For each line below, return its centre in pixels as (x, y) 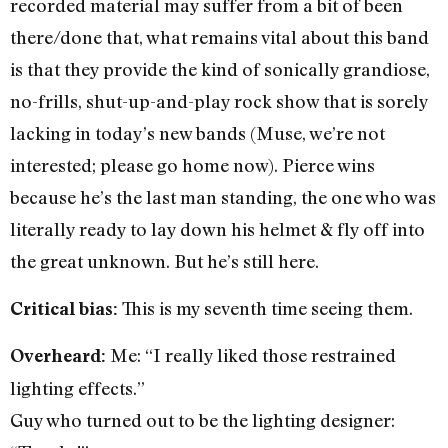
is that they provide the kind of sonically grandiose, (220, 69)
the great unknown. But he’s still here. (164, 261)
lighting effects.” (77, 388)
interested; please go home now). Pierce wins (192, 165)
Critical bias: (64, 308)
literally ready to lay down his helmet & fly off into (217, 229)
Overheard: (58, 356)
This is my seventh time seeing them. (265, 307)
